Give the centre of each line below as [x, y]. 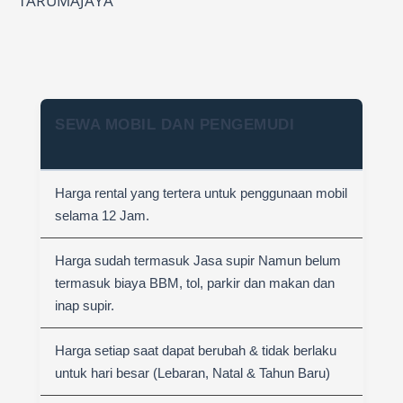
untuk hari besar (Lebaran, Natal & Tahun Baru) [193, 373]
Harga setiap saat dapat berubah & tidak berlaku [196, 350]
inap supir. [85, 305]
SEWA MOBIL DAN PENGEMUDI [175, 125]
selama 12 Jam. [102, 215]
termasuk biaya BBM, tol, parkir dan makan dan [195, 283]
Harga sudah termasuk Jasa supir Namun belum [198, 260]
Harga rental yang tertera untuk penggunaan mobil [201, 193]
